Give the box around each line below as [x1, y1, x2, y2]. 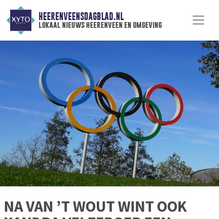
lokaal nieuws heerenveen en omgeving [38, 20, 162, 30]
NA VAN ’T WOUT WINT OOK [4, 197, 187, 217]
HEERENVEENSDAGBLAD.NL [38, 11, 124, 22]
